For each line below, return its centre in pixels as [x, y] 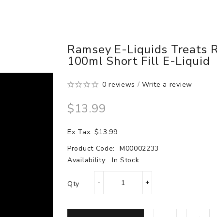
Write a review [167, 85]
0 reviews [119, 85]
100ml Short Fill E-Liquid [139, 61]
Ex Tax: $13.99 [93, 132]
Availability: [88, 160]
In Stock [125, 160]
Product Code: [92, 148]
